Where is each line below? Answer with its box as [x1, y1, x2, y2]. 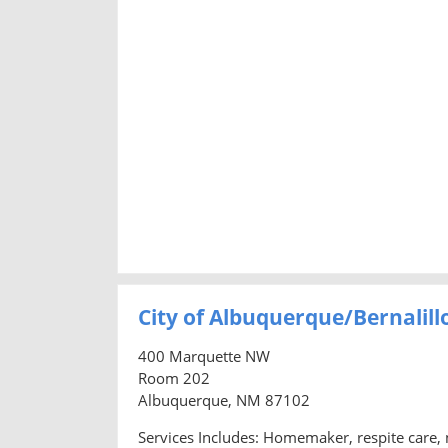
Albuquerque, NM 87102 [138, 389, 310, 410]
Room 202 [138, 367, 210, 388]
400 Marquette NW [138, 345, 270, 366]
